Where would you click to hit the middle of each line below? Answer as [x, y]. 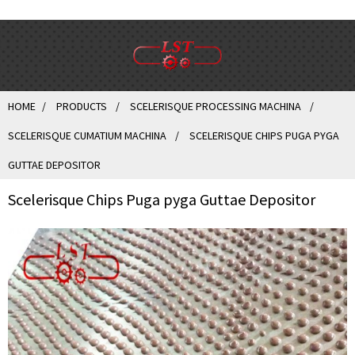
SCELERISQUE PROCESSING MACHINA [216, 106]
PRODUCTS [82, 106]
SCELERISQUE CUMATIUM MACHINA [87, 136]
